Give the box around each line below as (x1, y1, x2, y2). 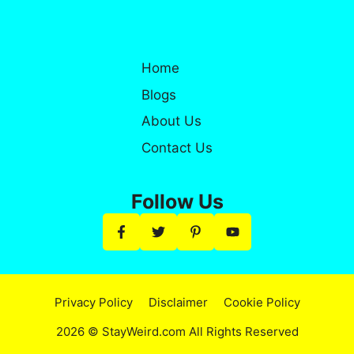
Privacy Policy (54, 294, 133, 310)
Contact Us (141, 139, 213, 156)
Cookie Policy (223, 294, 300, 310)
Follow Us (130, 189, 224, 213)
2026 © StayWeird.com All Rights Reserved (55, 323, 299, 339)
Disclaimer (148, 294, 208, 310)
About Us (141, 113, 201, 130)
